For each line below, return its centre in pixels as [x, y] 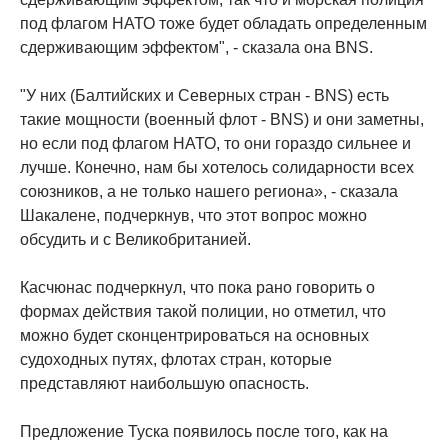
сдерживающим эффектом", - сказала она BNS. [196, 48]
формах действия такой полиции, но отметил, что [203, 312]
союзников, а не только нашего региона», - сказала [209, 192]
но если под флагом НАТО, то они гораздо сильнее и [215, 144]
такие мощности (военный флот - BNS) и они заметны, [222, 120]
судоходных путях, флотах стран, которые [176, 360]
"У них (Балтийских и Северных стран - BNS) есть [204, 96]
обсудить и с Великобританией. [135, 240]
